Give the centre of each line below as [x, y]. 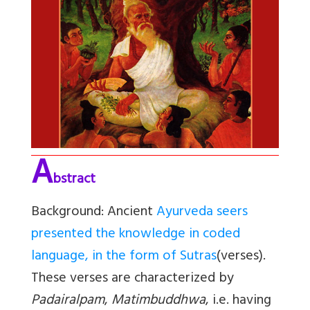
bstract [74, 181]
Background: [67, 213]
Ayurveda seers [202, 213]
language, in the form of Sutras [124, 257]
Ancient [130, 213]
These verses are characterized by [133, 280]
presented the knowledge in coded [136, 235]
